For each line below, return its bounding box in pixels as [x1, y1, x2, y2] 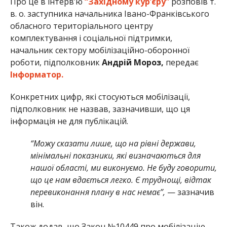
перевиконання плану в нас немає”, [30, 186, 165, 198]
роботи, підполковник [10, 57, 102, 68]
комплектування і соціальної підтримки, [10, 32, 172, 44]
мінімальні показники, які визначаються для [30, 150, 201, 161]
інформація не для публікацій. [10, 116, 128, 127]
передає [165, 57, 199, 68]
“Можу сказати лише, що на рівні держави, [30, 138, 196, 149]
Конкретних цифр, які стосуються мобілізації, [10, 91, 190, 102]
